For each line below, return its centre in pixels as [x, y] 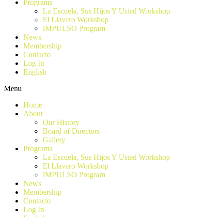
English [35, 72]
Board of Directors [71, 131]
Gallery [54, 140]
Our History [61, 122]
